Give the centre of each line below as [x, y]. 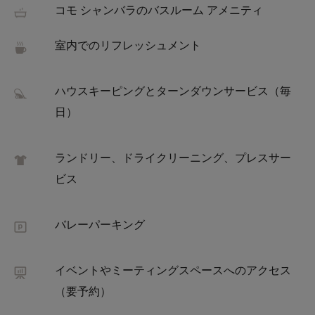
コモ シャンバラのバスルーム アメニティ [159, 12]
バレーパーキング [100, 226]
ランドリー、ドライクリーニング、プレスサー [173, 160]
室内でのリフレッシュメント [128, 47]
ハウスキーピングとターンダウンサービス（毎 [173, 93]
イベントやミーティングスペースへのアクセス [173, 272]
